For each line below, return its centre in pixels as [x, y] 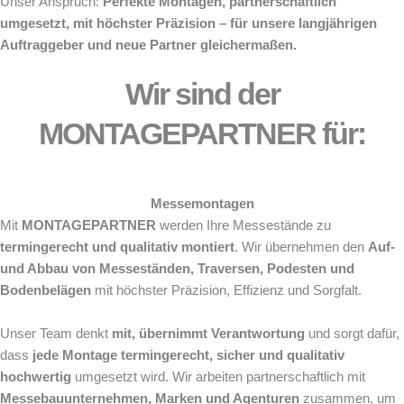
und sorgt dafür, [352, 334]
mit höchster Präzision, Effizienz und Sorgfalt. [226, 291]
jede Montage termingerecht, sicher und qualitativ [188, 356]
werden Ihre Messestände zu [243, 226]
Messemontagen [202, 204]
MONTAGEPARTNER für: [202, 134]
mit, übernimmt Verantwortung [208, 334]
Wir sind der [202, 94]
